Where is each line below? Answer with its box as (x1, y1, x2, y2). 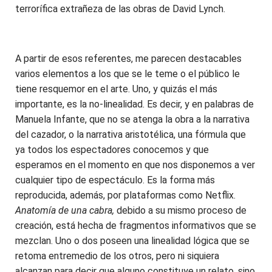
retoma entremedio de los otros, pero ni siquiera (15, 250, 219, 262)
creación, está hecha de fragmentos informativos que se (15, 219, 256, 231)
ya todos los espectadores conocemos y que (15, 143, 209, 155)
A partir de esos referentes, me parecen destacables (15, 52, 242, 64)
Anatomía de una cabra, (15, 204, 117, 216)
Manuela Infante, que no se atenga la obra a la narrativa (15, 113, 250, 125)
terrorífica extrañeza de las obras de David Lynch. (15, 2, 228, 15)
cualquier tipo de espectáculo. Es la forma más (15, 174, 215, 186)
